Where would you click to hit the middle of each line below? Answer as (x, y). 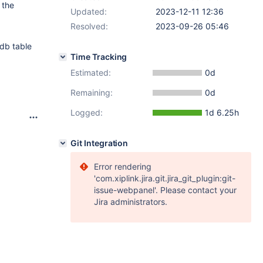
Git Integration (100, 143)
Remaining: (92, 92)
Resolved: (89, 26)
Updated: (89, 11)
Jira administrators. (131, 202)
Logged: (87, 112)
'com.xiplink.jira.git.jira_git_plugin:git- (165, 178)
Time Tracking (99, 57)
